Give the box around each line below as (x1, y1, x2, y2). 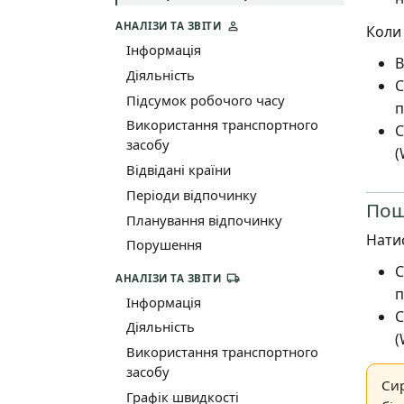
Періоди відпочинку (125, 185, 257, 204)
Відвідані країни (125, 161, 231, 179)
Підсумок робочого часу (125, 90, 285, 109)
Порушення (125, 235, 202, 254)
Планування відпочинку (125, 210, 282, 229)
